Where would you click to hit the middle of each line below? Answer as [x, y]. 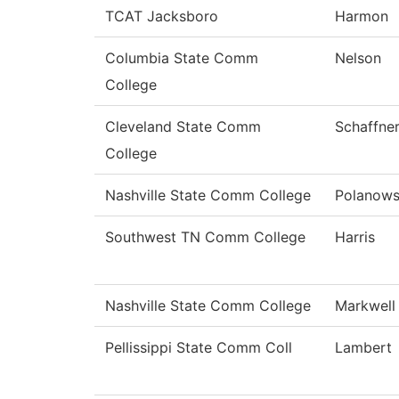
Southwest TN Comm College [205, 237]
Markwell [365, 306]
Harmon [362, 16]
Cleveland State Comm [183, 127]
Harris [355, 237]
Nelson [358, 58]
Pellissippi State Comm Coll [199, 348]
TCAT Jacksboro [162, 16]
